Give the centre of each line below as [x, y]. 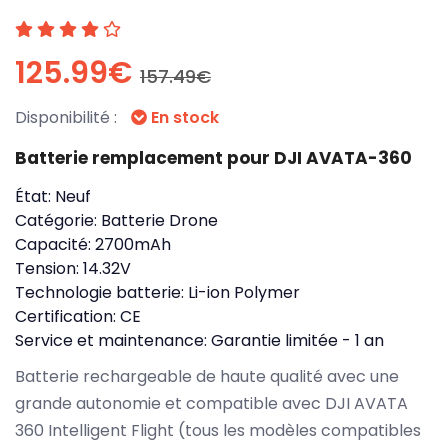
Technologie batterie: [101, 292]
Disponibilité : [68, 117]
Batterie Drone [159, 220]
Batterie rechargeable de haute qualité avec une [207, 376]
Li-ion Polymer [244, 292]
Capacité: [55, 244]
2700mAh [133, 244]
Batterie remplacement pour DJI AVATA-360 [213, 157]
